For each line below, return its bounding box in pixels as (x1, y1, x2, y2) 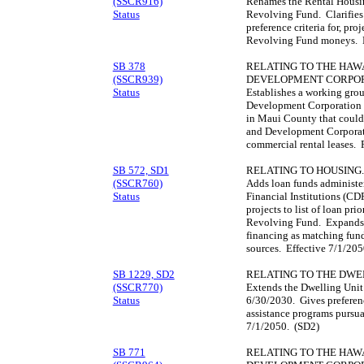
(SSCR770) (112, 281, 162, 294)
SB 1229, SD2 (112, 268, 175, 281)
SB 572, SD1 (112, 164, 169, 177)
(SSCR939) (112, 73, 162, 86)
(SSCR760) (112, 177, 162, 190)
